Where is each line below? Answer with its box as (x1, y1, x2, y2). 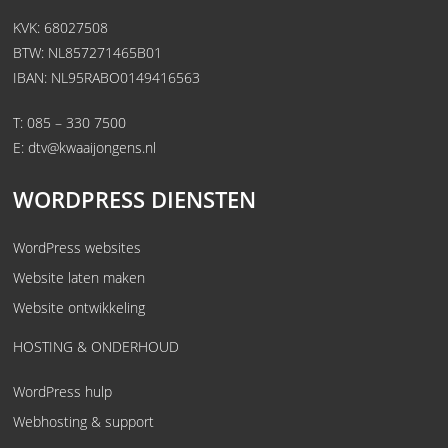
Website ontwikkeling (13, 298, 146, 318)
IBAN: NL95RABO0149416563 (13, 68, 201, 88)
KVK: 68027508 (13, 18, 109, 38)
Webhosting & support (13, 412, 155, 432)
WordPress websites (13, 238, 142, 258)
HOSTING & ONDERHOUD (13, 337, 180, 357)
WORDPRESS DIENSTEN (13, 184, 257, 216)
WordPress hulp (13, 382, 113, 402)
